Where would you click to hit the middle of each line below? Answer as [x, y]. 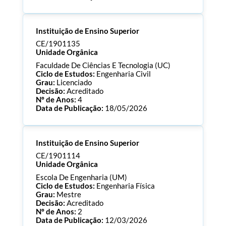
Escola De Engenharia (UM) [81, 177]
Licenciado [74, 82]
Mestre [69, 194]
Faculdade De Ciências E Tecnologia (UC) [103, 65]
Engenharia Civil [123, 74]
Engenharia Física [125, 186]
